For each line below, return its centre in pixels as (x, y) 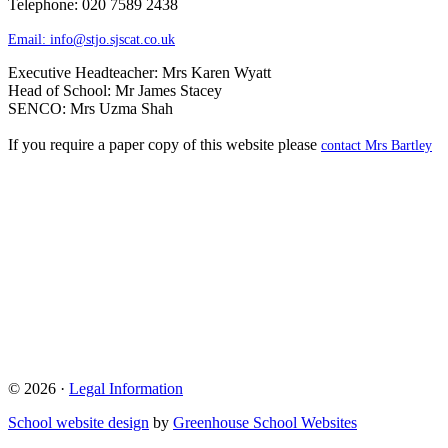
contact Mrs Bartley (376, 146)
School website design (78, 423)
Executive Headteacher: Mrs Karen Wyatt (139, 73)
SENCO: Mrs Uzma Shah (90, 109)
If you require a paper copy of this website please (164, 145)
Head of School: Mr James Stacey (115, 91)
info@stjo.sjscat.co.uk (112, 40)
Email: (29, 40)
